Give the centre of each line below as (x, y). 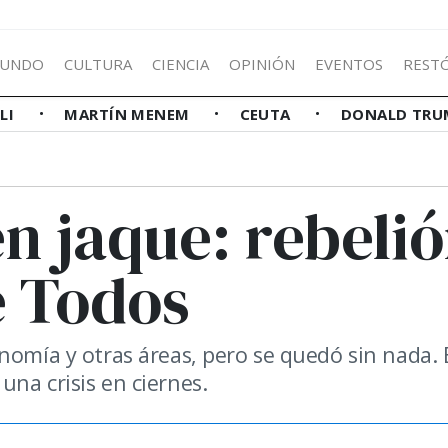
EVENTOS (349, 63)
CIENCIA (180, 63)
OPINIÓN (262, 63)
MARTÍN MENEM (129, 114)
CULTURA (98, 63)
